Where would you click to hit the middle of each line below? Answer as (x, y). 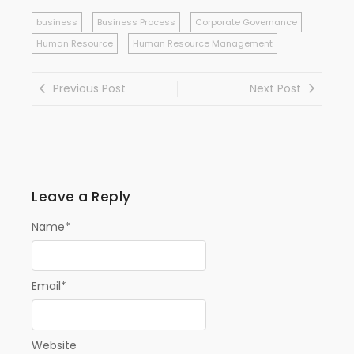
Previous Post (89, 88)
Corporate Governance (246, 22)
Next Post (275, 88)
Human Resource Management (203, 43)
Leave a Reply (81, 196)
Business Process (136, 22)
